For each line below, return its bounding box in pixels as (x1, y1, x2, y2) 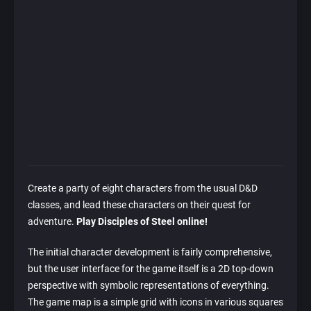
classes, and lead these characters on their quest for (28, 199, 251, 211)
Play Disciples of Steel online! (76, 216, 208, 228)
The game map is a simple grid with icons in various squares (28, 296, 283, 308)
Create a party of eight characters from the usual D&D (28, 183, 258, 194)
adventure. (28, 216, 76, 228)
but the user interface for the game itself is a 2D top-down (28, 263, 274, 275)
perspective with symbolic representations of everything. (28, 280, 269, 292)
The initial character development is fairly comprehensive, (28, 246, 272, 258)
